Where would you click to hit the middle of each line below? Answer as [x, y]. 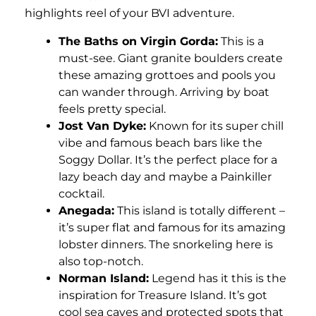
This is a [241, 42]
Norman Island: [104, 279]
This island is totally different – [200, 211]
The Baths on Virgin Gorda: [138, 42]
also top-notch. [101, 262]
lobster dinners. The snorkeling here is [166, 245]
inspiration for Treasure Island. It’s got [163, 296]
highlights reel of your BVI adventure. [129, 13]
